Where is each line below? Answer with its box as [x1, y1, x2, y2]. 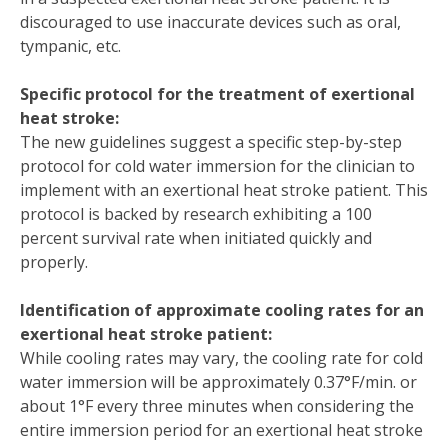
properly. [20, 250, 92, 273]
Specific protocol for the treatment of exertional [20, 82, 415, 105]
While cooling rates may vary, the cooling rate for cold [20, 346, 423, 369]
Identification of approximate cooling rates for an [20, 298, 424, 321]
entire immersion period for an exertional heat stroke [20, 418, 423, 441]
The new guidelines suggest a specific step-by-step [20, 130, 402, 153]
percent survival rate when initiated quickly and [20, 226, 372, 249]
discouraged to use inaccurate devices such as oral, [20, 10, 401, 33]
